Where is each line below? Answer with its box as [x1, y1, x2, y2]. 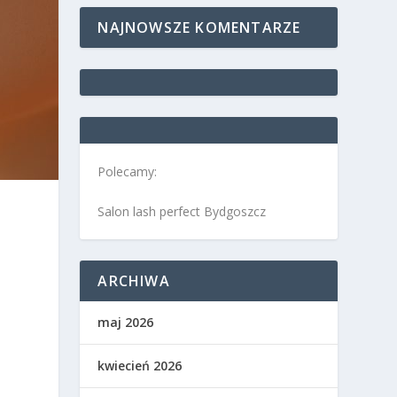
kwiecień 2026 [97, 357, 183, 375]
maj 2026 [97, 314, 154, 331]
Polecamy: [97, 163, 158, 181]
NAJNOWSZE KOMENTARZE [97, 18, 301, 38]
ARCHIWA [97, 271, 170, 292]
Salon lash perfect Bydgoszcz [97, 203, 267, 221]
